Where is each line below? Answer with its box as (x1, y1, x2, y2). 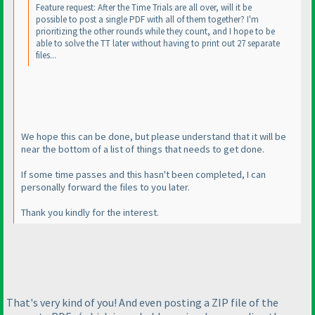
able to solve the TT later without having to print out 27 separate (36, 37, 280, 50)
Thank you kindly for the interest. (21, 205, 159, 219)
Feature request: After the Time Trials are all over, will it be (36, 1, 252, 14)
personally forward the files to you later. (21, 180, 190, 193)
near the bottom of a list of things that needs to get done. (21, 142, 264, 155)
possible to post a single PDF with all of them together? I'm (36, 13, 259, 26)
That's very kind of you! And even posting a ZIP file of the (6, 295, 278, 309)
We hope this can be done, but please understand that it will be (21, 129, 286, 143)
